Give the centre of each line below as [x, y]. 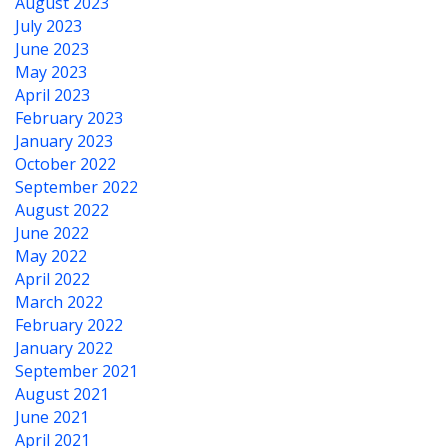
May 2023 [51, 72]
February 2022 [69, 325]
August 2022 [62, 210]
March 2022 [59, 302]
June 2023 [52, 49]
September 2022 [76, 187]
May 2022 [51, 256]
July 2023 [48, 26]
